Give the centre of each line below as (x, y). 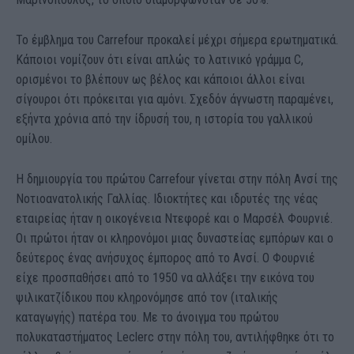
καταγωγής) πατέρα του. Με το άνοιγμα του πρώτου (147, 318)
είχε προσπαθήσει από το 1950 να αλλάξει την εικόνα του (165, 278)
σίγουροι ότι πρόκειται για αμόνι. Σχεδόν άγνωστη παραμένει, (175, 100)
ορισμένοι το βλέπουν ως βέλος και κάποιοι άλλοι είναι (160, 80)
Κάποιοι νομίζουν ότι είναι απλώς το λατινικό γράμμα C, (160, 60)
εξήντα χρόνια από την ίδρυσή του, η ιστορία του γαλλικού (164, 119)
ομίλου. (34, 139)
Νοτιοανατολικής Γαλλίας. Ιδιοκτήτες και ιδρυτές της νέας (167, 199)
